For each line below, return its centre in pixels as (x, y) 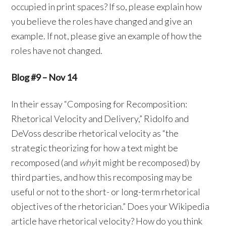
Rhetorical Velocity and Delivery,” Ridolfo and (100, 119)
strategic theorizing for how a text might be (95, 148)
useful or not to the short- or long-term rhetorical (106, 192)
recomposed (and (45, 163)
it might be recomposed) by (148, 163)
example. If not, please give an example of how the (107, 36)
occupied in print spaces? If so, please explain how (107, 7)
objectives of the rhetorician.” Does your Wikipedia (110, 207)
